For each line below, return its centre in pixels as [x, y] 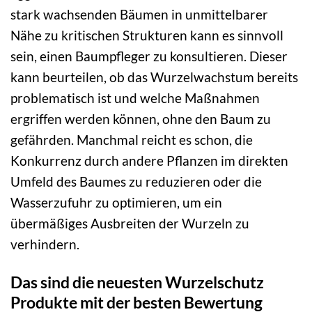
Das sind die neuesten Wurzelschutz [137, 282]
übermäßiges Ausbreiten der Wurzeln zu [130, 224]
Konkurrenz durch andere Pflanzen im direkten [149, 161]
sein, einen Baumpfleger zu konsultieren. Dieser [149, 56]
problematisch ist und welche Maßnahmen [135, 98]
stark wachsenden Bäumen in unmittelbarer [139, 15]
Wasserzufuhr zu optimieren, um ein [116, 203]
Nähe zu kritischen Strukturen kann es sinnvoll [147, 36]
